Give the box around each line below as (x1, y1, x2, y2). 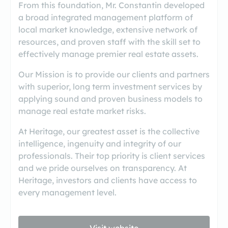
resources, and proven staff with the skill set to (18, 37, 201, 47)
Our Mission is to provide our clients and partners (18, 69, 210, 79)
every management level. (18, 187, 117, 197)
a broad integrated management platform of (18, 12, 193, 22)
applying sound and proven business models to (18, 94, 203, 104)
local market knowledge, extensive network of (18, 24, 197, 35)
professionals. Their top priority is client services (18, 151, 205, 161)
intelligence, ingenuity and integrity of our (18, 138, 181, 149)
